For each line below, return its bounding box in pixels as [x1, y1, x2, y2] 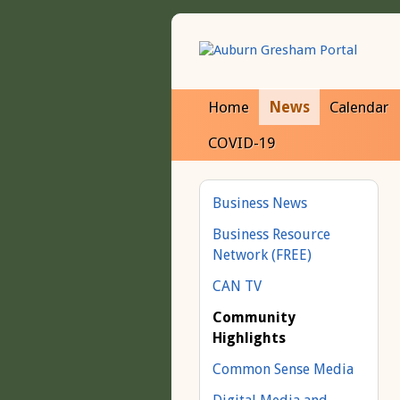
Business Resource [212, 226, 330, 243]
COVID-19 [208, 134, 275, 152]
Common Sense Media [212, 361, 354, 378]
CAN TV [212, 278, 262, 295]
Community [212, 309, 296, 326]
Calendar [329, 98, 388, 116]
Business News [212, 195, 307, 212]
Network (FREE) [212, 246, 312, 263]
